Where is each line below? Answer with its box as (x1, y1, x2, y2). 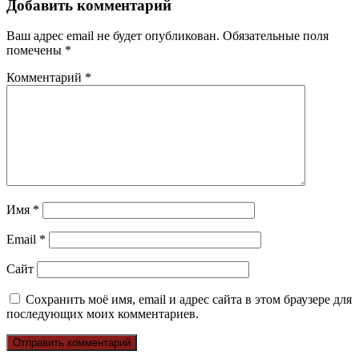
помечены (6, 43, 65, 58)
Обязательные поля (223, 29, 329, 43)
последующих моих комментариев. (6, 307, 199, 321)
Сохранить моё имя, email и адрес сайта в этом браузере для (26, 292, 352, 307)
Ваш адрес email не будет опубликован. (6, 29, 220, 43)
